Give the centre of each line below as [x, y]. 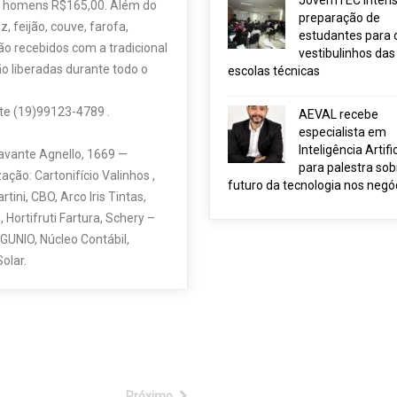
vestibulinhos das [346, 53]
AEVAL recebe [338, 114]
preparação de [339, 18]
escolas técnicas [273, 71]
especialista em [342, 132]
